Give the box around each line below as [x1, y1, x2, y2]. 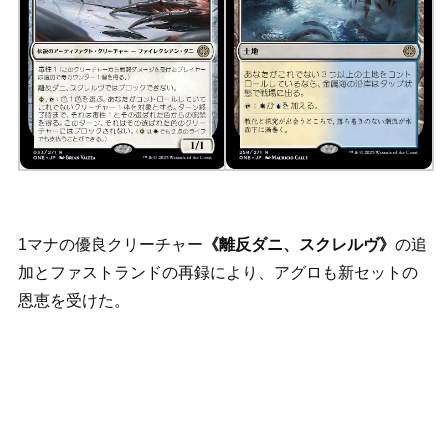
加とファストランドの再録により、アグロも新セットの [17, 263, 418, 281]
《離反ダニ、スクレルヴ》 [202, 235, 395, 253]
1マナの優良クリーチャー [17, 235, 203, 253]
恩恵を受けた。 [17, 291, 130, 309]
